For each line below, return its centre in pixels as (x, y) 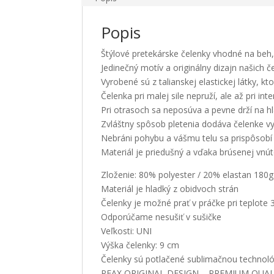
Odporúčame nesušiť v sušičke (161, 217)
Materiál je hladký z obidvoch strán (170, 189)
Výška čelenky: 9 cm (140, 245)
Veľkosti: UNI (127, 231)
